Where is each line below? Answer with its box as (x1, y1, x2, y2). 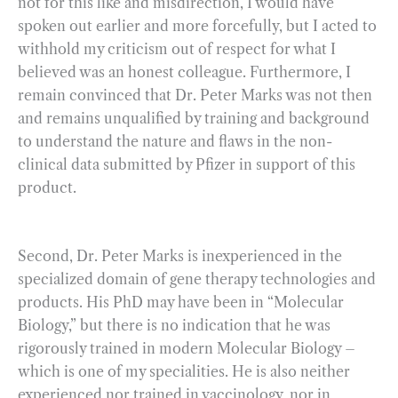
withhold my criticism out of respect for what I (18, 39, 336, 58)
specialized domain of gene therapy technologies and (18, 270, 376, 289)
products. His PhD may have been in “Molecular (18, 293, 344, 312)
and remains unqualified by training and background (18, 108, 370, 127)
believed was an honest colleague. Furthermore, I (18, 62, 351, 81)
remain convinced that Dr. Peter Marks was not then (18, 85, 372, 104)
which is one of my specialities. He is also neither (18, 362, 350, 381)
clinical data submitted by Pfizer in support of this (18, 155, 355, 173)
